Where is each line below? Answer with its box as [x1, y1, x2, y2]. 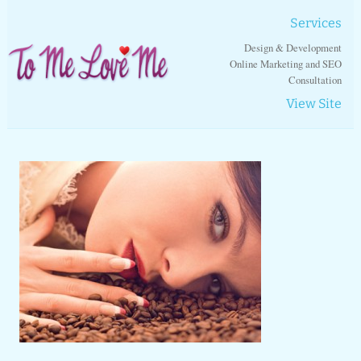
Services [290, 15, 342, 31]
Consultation [288, 73, 342, 87]
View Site [286, 96, 342, 111]
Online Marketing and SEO [230, 56, 342, 71]
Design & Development [244, 40, 342, 55]
